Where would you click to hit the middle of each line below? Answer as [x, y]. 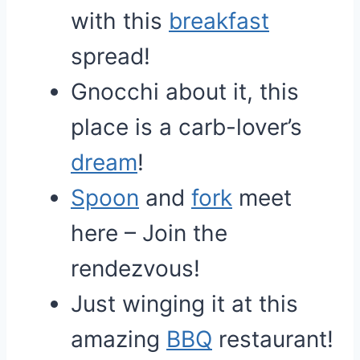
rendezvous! [135, 268]
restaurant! [273, 339]
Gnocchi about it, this [185, 92]
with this [120, 21]
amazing [119, 339]
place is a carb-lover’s [186, 127]
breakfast [219, 21]
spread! [110, 56]
